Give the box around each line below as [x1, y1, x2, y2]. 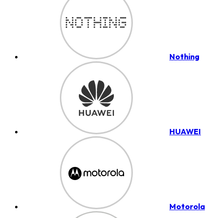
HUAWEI [169, 127, 201, 136]
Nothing [169, 52, 200, 61]
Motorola [169, 201, 205, 211]
